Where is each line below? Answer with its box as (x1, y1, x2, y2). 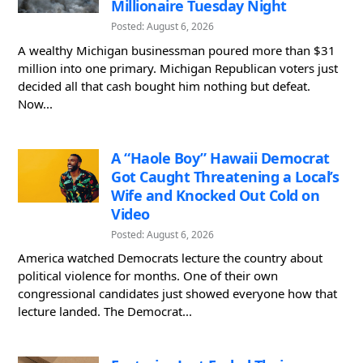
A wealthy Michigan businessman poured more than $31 (18, 41, 335, 58)
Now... (18, 95, 53, 112)
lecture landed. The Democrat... (18, 303, 192, 320)
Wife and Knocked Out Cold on (111, 185, 319, 205)
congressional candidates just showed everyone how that (18, 285, 337, 302)
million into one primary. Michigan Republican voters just (18, 59, 338, 76)
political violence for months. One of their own (18, 267, 278, 284)
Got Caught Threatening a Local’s (111, 166, 339, 186)
